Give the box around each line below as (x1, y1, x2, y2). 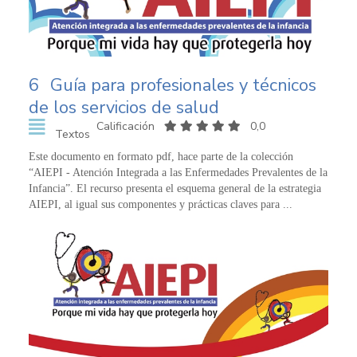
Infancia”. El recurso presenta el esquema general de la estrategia (29, 182, 321, 194)
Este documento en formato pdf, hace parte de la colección (29, 150, 293, 163)
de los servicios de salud (29, 95, 219, 120)
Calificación (96, 118, 158, 134)
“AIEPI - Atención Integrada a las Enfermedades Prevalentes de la (29, 166, 328, 178)
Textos (54, 126, 90, 142)
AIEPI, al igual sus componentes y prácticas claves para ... (29, 198, 292, 210)
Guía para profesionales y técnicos (50, 73, 316, 97)
